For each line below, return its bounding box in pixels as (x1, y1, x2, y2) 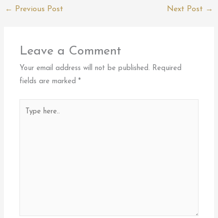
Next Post (166, 5, 205, 13)
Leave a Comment (19, 45, 122, 58)
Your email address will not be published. (19, 65, 150, 73)
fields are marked (19, 78, 79, 86)
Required (152, 65, 182, 73)
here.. (19, 114, 36, 122)
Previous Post (13, 5, 64, 13)
